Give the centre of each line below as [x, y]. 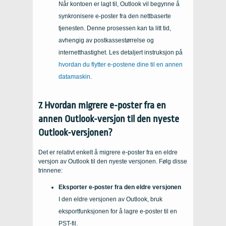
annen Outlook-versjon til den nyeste [109, 119]
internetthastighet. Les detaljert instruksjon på [121, 52]
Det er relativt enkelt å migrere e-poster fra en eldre [108, 152]
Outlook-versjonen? [75, 132]
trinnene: [50, 170]
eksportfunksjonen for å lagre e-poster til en [118, 211]
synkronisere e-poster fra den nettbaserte [115, 16]
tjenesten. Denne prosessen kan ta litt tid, [115, 28]
